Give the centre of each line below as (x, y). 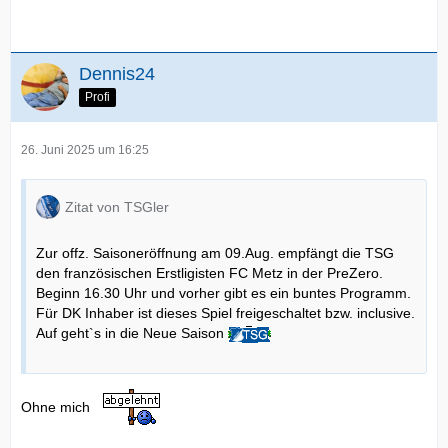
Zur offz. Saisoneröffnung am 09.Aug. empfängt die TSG (215, 253)
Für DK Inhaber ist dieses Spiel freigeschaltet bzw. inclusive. (225, 313)
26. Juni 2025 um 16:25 (85, 150)
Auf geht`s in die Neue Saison (132, 333)
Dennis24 (117, 74)
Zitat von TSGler (117, 207)
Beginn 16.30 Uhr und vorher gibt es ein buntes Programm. (223, 293)
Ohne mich (57, 406)
